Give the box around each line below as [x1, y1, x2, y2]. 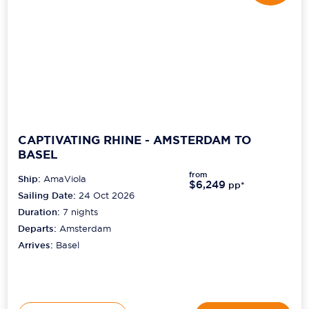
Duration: [18, 206, 63, 219]
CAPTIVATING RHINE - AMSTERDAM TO [18, 132, 252, 148]
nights [68, 206, 99, 218]
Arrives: [18, 239, 57, 252]
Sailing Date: [18, 190, 77, 202]
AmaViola [43, 173, 87, 185]
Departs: [18, 223, 60, 235]
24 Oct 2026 [79, 190, 135, 201]
